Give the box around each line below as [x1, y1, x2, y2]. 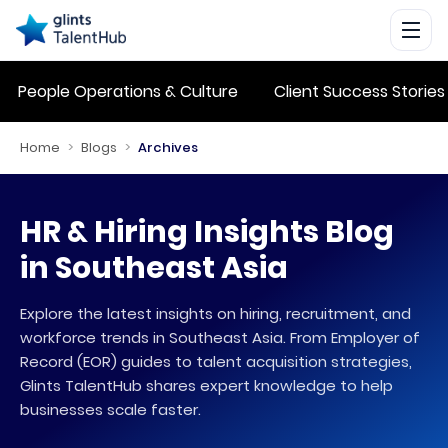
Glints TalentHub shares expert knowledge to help [20, 375, 393, 396]
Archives [138, 138, 198, 157]
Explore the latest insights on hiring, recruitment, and [20, 303, 411, 324]
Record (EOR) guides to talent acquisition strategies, [20, 351, 412, 372]
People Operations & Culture [18, 80, 238, 103]
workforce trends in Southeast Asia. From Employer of [20, 327, 420, 348]
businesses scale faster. [20, 399, 201, 420]
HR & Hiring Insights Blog [20, 211, 394, 253]
